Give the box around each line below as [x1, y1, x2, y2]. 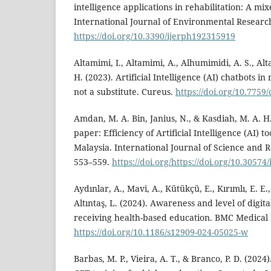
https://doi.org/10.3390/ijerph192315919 [74, 30, 235, 42]
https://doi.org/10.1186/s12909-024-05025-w [74, 226, 248, 238]
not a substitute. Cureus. [74, 86, 175, 98]
